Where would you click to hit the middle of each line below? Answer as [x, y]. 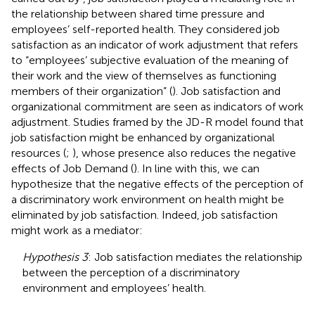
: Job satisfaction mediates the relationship [195, 257]
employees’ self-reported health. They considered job [146, 29]
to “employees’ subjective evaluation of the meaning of [150, 60]
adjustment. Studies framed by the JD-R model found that [157, 122]
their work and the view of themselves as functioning [144, 75]
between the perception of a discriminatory [131, 272]
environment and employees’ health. [114, 288]
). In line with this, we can [197, 168]
